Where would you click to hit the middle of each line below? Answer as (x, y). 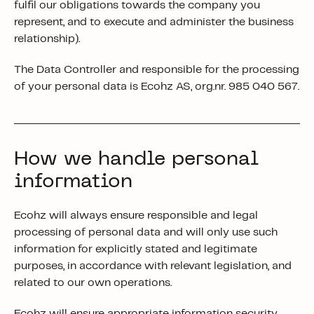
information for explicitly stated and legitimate (136, 249)
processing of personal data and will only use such (146, 232)
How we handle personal (136, 159)
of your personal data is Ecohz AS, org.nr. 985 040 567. (157, 87)
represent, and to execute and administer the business (154, 22)
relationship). (47, 39)
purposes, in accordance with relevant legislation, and (153, 266)
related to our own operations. (93, 283)
